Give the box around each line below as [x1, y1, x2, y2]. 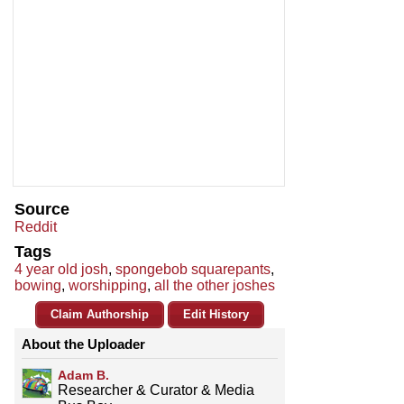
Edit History [183, 308, 249, 322]
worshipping [69, 278, 147, 294]
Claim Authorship [50, 308, 149, 322]
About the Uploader [22, 336, 145, 353]
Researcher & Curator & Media [58, 382, 254, 399]
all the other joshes [154, 278, 275, 294]
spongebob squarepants [115, 262, 271, 278]
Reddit [14, 219, 57, 235]
